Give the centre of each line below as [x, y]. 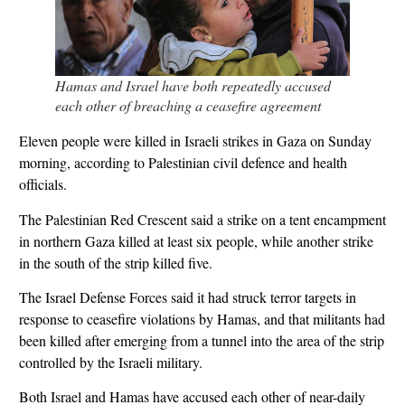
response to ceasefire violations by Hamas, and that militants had [202, 319]
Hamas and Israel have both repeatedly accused [193, 86]
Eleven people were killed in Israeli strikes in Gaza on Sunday [195, 141]
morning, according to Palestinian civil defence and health [183, 163]
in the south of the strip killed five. [115, 262]
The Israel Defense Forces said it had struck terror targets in [187, 297]
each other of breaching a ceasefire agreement [188, 106]
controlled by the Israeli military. [110, 363]
